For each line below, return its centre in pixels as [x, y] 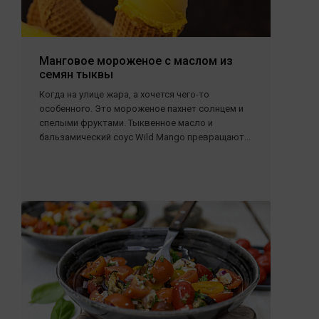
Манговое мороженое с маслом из [136, 61]
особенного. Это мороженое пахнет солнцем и [141, 109]
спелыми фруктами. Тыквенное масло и [126, 123]
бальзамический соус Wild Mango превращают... [145, 137]
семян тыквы [76, 74]
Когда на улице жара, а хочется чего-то [124, 94]
